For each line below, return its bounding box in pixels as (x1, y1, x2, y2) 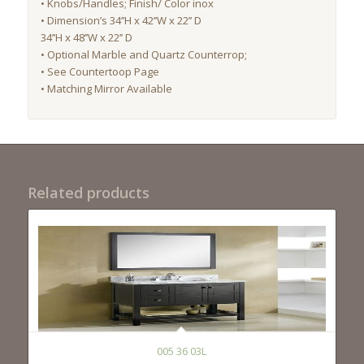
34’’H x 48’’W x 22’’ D (40, 30, 132, 45)
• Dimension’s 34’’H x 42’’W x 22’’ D (40, 13, 201, 28)
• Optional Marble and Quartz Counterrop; (40, 47, 247, 63)
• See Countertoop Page (40, 64, 159, 80)
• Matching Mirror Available (40, 81, 172, 97)
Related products (27, 183, 149, 203)
